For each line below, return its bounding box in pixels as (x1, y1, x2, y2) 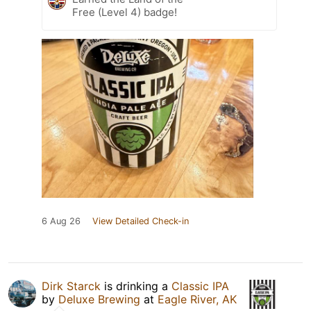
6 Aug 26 (42, 216, 81, 227)
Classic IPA (171, 279, 229, 294)
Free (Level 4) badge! (72, 6, 177, 19)
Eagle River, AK (158, 292, 237, 307)
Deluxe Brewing (58, 292, 140, 307)
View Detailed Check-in (92, 216, 189, 227)
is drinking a (101, 279, 171, 294)
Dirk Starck (42, 279, 101, 294)
